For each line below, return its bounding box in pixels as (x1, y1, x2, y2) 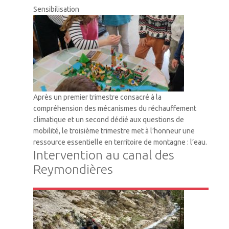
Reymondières (33, 162, 113, 176)
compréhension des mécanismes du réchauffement (33, 104, 196, 112)
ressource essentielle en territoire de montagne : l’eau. (33, 138, 207, 146)
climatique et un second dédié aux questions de (33, 115, 184, 124)
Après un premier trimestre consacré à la (33, 93, 162, 101)
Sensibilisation (33, 5, 79, 13)
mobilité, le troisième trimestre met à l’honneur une (33, 126, 195, 135)
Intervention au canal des (33, 147, 174, 162)
